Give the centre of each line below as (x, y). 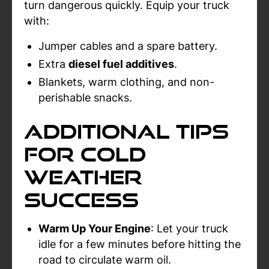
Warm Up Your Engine (95, 228)
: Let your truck (189, 228)
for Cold (85, 154)
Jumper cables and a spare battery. (128, 46)
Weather (83, 177)
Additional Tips (126, 131)
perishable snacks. (85, 98)
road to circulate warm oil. (105, 260)
